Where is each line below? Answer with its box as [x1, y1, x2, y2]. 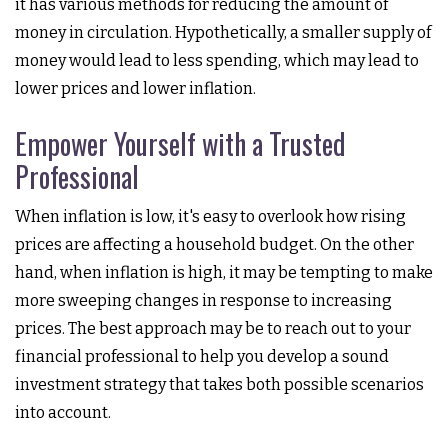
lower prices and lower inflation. [15, 79, 256, 98]
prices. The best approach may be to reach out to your [15, 319, 411, 338]
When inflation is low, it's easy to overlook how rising [15, 207, 406, 226]
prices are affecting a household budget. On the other [15, 235, 414, 254]
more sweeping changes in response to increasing [15, 291, 392, 310]
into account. [15, 403, 111, 422]
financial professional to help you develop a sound [15, 347, 389, 366]
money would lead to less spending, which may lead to [15, 51, 419, 70]
